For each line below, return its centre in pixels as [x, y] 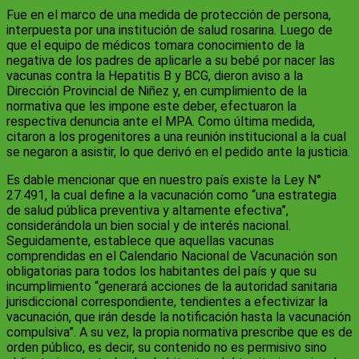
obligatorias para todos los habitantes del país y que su [161, 272]
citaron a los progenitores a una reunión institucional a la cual [176, 137]
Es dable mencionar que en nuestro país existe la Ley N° [164, 180]
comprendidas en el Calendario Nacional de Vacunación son [172, 256]
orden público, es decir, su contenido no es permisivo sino [167, 348]
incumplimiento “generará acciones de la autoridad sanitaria [172, 287]
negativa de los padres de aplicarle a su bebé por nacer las [171, 61]
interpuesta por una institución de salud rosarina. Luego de [169, 30]
